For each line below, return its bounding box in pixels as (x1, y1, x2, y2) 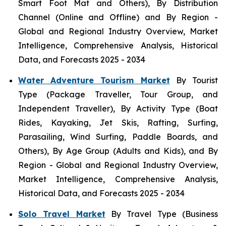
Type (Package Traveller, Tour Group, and (18, 89, 218, 100)
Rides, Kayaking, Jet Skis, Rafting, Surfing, (18, 118, 218, 128)
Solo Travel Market (18, 209, 105, 219)
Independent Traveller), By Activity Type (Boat (18, 103, 218, 114)
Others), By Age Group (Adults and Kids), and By (18, 146, 218, 156)
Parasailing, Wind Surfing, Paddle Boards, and (18, 132, 218, 142)
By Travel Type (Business (105, 209, 218, 219)
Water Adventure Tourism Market (18, 75, 170, 86)
